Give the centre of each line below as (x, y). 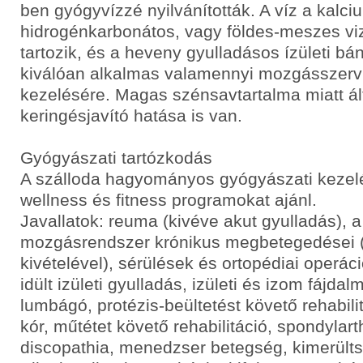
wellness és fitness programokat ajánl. (169, 200)
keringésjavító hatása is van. (131, 115)
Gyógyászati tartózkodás (116, 158)
